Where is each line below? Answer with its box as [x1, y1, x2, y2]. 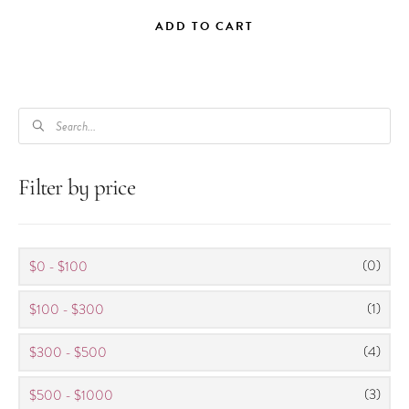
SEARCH [17, 131, 77, 150]
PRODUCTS [17, 109, 96, 128]
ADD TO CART [154, 17, 255, 37]
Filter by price [18, 177, 135, 201]
